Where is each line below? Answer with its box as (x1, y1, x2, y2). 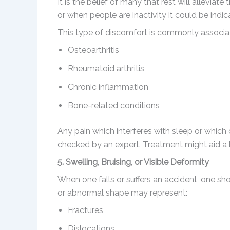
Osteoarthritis (68, 45, 119, 55)
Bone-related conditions (68, 101, 160, 111)
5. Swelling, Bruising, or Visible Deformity (57, 157, 209, 167)
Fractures (68, 205, 103, 216)
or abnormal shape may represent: (57, 188, 187, 198)
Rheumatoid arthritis (68, 64, 144, 74)
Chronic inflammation (68, 82, 148, 92)
